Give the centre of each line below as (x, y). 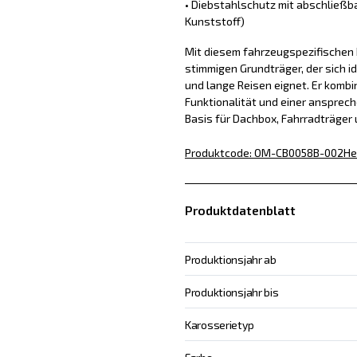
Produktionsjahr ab (230, 260)
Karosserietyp (219, 325)
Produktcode (217, 153)
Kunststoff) (214, 21)
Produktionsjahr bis (231, 292)
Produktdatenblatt (240, 211)
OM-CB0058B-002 (298, 153)
